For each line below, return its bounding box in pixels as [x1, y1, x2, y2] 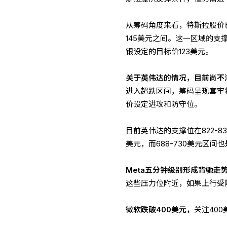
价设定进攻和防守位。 [126, 100, 202, 109]
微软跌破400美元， [126, 205, 195, 215]
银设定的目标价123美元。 [126, 47, 213, 57]
